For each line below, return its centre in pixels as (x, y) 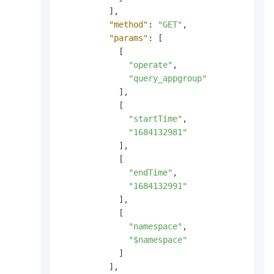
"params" (128, 38)
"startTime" (155, 119)
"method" (128, 25)
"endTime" (150, 173)
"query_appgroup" (168, 79)
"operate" (150, 65)
